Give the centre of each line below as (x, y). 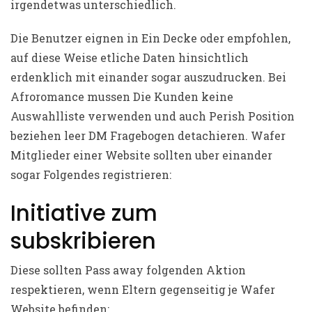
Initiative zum (84, 213)
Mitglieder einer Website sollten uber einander (141, 155)
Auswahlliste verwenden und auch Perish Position (153, 116)
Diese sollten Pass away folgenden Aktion (128, 270)
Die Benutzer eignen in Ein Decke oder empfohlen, (150, 38)
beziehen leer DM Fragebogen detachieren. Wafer (148, 136)
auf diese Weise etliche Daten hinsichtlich (130, 58)
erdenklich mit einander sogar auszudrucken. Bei (148, 77)
